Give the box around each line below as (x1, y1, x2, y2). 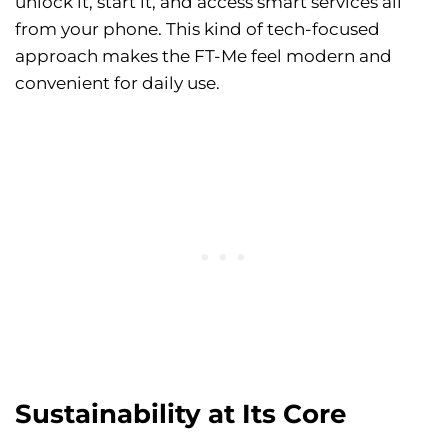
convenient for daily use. (15, 73, 220, 94)
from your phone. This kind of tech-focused (15, 19, 380, 40)
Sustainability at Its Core (15, 398, 346, 431)
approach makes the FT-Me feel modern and (15, 46, 392, 67)
